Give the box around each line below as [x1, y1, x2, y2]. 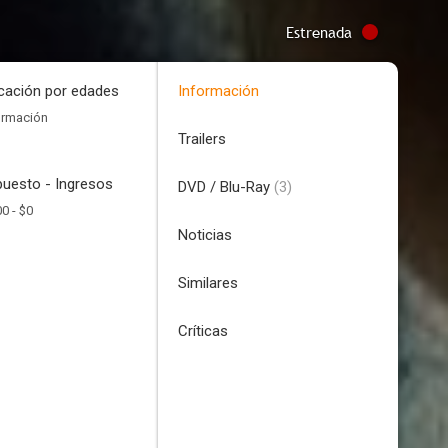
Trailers [178, 130, 226, 148]
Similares [178, 274, 238, 292]
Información [178, 82, 259, 100]
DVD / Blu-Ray [178, 178, 274, 196]
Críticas [178, 322, 228, 340]
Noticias [178, 226, 232, 244]
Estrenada [286, 22, 352, 42]
